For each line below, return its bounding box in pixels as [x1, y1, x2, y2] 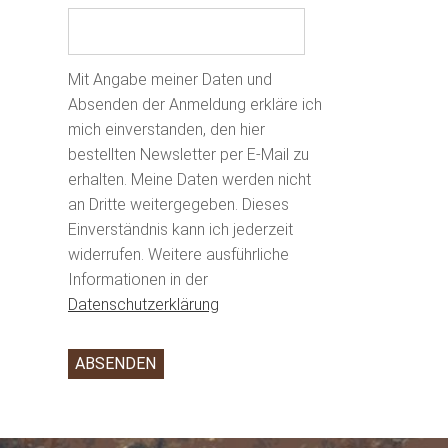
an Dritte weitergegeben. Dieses [67, 194, 289, 214]
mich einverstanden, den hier [67, 119, 265, 139]
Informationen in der [67, 269, 208, 289]
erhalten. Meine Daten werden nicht [67, 169, 311, 189]
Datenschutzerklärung [67, 294, 219, 314]
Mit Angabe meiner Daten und [67, 69, 272, 89]
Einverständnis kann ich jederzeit [67, 219, 293, 239]
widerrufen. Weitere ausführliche [67, 244, 289, 264]
